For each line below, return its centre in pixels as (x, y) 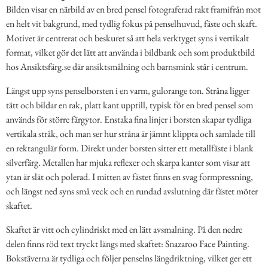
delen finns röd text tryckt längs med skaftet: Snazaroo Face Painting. (128, 244)
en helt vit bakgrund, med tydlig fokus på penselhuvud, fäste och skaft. (132, 24)
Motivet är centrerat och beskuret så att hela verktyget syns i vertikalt (127, 38)
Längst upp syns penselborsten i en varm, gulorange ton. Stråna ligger (128, 91)
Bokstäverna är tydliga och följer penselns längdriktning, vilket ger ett (129, 258)
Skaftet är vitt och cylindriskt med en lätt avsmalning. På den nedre (124, 230)
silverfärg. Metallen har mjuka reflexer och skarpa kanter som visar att (128, 163)
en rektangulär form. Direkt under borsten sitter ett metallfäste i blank (130, 148)
